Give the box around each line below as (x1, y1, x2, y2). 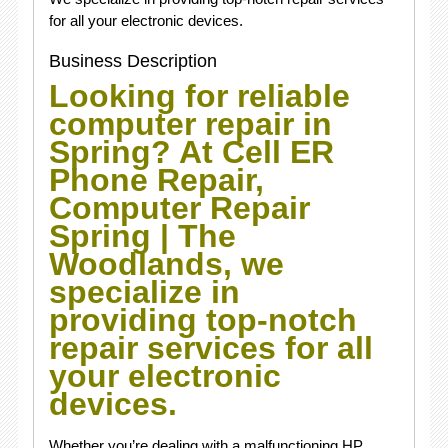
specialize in (48, 274, 240, 310)
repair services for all (48, 330, 373, 366)
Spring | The (48, 218, 236, 254)
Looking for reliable (48, 78, 350, 114)
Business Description (48, 51, 217, 71)
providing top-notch (48, 302, 357, 338)
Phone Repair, (48, 162, 264, 198)
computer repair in (48, 106, 332, 142)
